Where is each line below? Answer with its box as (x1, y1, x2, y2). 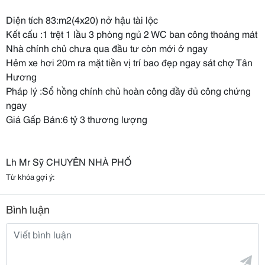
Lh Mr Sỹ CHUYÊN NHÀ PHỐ (6, 154, 131, 168)
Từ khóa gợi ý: (6, 171, 55, 182)
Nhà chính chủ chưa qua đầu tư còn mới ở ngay (6, 41, 208, 54)
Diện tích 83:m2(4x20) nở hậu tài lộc (6, 12, 158, 26)
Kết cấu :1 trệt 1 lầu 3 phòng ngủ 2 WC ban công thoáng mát (6, 27, 257, 40)
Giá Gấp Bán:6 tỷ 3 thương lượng (6, 112, 147, 125)
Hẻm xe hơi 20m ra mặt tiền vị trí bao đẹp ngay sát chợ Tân (6, 55, 253, 69)
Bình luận (6, 201, 50, 216)
